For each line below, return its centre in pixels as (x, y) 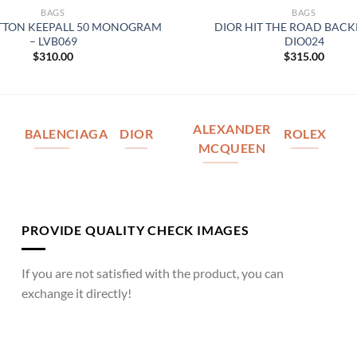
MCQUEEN (232, 149)
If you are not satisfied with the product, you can (153, 273)
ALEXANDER (232, 129)
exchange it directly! (77, 293)
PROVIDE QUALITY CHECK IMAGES (135, 229)
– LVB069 (53, 41)
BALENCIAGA (66, 134)
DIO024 (304, 41)
